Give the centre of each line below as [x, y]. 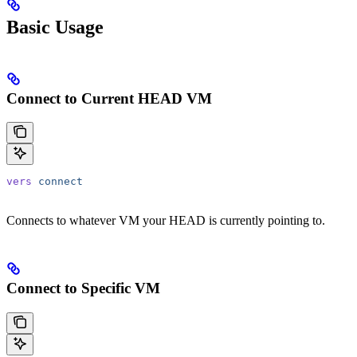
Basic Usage [55, 27]
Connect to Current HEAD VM [109, 98]
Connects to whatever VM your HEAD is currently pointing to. [166, 221]
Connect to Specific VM [83, 288]
